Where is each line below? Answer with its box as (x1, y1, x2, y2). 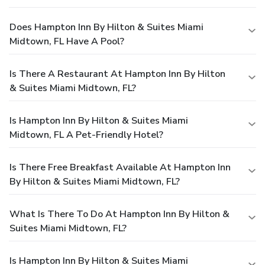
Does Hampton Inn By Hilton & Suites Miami (9, 20, 203, 34)
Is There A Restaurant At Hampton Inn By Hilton (9, 67, 225, 80)
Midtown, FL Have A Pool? (9, 34, 124, 48)
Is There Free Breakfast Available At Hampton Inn (9, 160, 231, 174)
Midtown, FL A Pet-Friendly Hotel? (9, 128, 163, 141)
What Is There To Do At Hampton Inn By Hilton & (9, 207, 230, 221)
